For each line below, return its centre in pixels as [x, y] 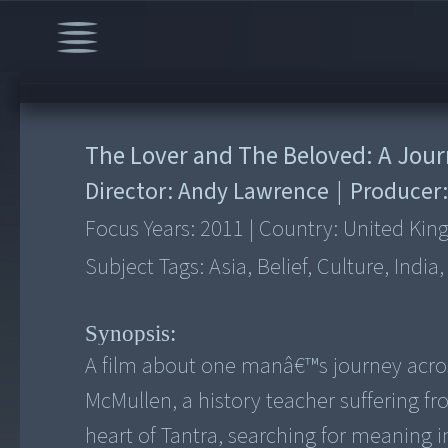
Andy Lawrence [254, 192]
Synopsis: [131, 332]
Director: [132, 192]
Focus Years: [143, 229]
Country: [299, 229]
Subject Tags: [147, 267]
